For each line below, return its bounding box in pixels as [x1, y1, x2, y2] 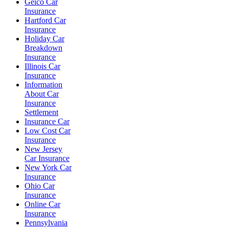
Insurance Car [25, 117, 70, 126]
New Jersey [25, 145, 62, 153]
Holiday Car [25, 34, 64, 43]
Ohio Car [25, 181, 55, 190]
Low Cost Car [25, 126, 71, 135]
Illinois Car [25, 62, 60, 71]
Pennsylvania [25, 218, 67, 227]
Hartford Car [25, 16, 66, 25]
